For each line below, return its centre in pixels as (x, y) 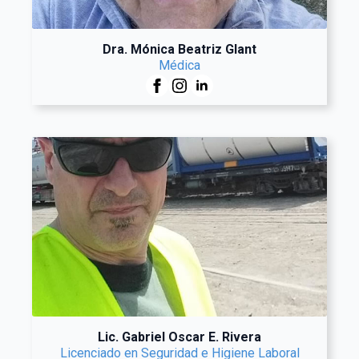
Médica (179, 65)
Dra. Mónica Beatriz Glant (179, 49)
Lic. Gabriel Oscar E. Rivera (179, 337)
